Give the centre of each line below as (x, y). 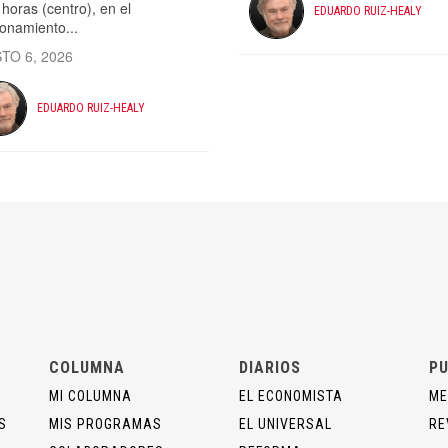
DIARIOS (270, 367)
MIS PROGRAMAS (105, 423)
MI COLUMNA (90, 395)
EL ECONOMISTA (291, 395)
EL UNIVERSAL (285, 423)
